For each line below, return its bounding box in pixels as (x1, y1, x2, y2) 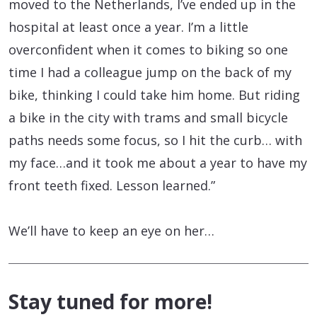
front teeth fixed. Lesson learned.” (8, 177, 215, 195)
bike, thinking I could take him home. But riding (8, 86, 300, 104)
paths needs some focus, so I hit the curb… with (8, 132, 302, 149)
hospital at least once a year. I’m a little (8, 18, 248, 36)
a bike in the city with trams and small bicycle (8, 109, 288, 127)
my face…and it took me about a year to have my (8, 154, 307, 172)
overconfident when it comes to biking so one (8, 41, 288, 59)
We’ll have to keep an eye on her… (8, 222, 214, 240)
